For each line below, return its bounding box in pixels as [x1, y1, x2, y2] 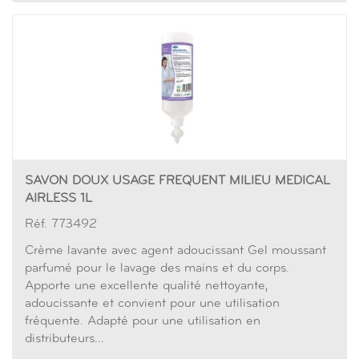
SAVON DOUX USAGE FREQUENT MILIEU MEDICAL [25, 175, 330, 188]
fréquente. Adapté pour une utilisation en [25, 315, 260, 328]
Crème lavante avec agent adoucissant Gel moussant [25, 244, 326, 257]
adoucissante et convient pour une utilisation [25, 297, 280, 310]
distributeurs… [25, 333, 103, 345]
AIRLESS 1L [25, 192, 92, 205]
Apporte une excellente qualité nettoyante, [25, 280, 268, 292]
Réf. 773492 [25, 218, 97, 231]
